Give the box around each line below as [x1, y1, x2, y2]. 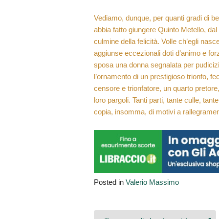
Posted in [94, 177, 126, 186]
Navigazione [93, 200, 164, 216]
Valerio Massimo [126, 177, 179, 186]
